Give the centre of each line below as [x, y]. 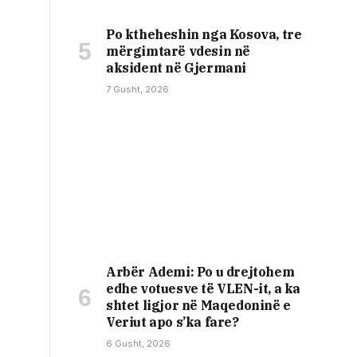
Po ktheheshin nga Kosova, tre [204, 34]
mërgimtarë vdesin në [178, 51]
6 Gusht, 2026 [138, 343]
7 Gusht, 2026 [137, 89]
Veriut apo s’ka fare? [173, 322]
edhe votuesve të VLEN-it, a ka [204, 288]
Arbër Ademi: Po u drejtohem [200, 271]
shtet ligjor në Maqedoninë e [198, 305]
